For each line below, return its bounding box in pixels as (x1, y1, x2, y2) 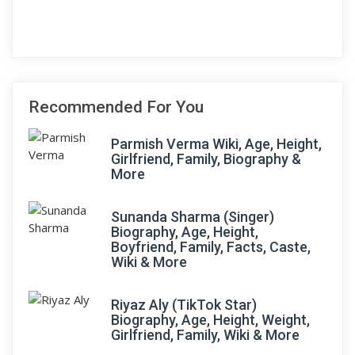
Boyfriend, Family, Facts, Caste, (111, 239, 311, 255)
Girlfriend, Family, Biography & (111, 151, 301, 167)
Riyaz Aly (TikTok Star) (111, 296, 257, 313)
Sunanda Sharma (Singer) (111, 208, 274, 225)
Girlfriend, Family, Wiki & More (111, 326, 300, 343)
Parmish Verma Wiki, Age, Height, (111, 136, 322, 152)
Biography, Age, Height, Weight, (111, 311, 310, 328)
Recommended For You (29, 97, 204, 116)
